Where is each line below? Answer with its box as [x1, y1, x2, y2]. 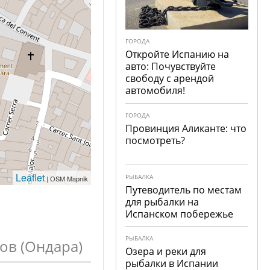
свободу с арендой [125, 72, 215, 85]
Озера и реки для [125, 245, 207, 258]
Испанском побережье [125, 207, 234, 221]
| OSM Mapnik [45, 174, 89, 183]
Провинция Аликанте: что [125, 122, 247, 135]
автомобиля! [125, 84, 186, 97]
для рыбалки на [125, 195, 199, 209]
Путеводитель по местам [125, 183, 242, 196]
